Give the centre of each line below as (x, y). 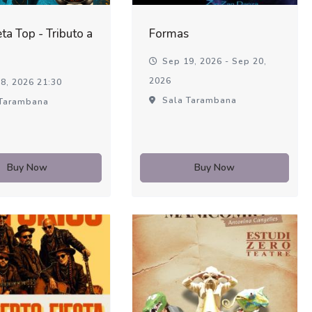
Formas (169, 34)
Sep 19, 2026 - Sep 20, (213, 62)
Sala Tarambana (198, 101)
